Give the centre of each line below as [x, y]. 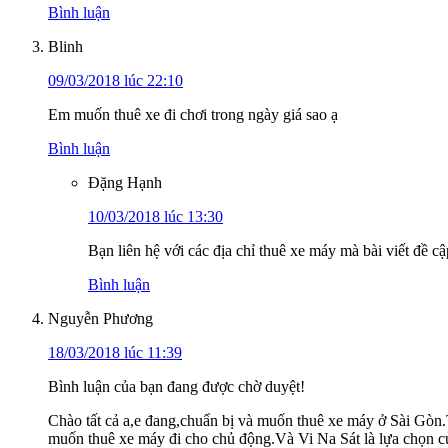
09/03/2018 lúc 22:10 [115, 80]
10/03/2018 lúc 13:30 [155, 216]
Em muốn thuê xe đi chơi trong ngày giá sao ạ [193, 114]
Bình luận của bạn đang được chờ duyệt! [176, 386]
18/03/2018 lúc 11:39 [115, 352]
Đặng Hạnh [125, 182]
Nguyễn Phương [100, 318]
